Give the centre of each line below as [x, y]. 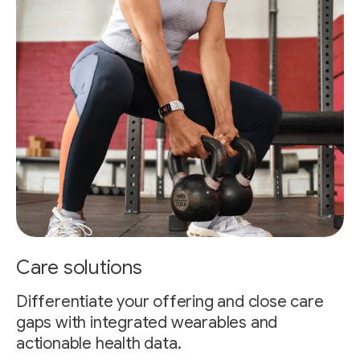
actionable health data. [99, 343]
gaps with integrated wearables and [147, 322]
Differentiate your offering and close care [170, 301]
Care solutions [79, 267]
